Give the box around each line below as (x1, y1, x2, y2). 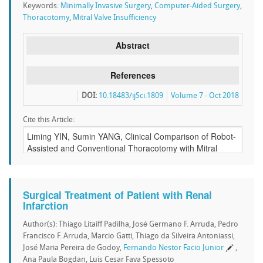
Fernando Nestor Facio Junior (123, 244, 224, 252)
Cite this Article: (23, 116, 75, 124)
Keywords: (23, 2, 60, 10)
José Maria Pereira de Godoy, (23, 244, 123, 252)
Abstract (116, 39, 150, 51)
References (110, 69, 156, 81)
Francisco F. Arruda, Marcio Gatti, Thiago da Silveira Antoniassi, (23, 232, 235, 240)
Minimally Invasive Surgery (60, 2, 151, 10)
